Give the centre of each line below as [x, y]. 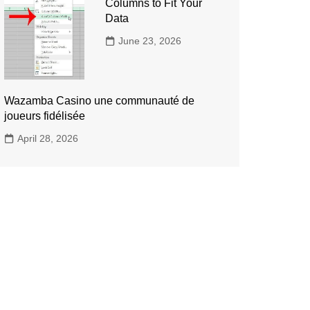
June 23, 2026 [149, 41]
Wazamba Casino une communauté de [99, 101]
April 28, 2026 [48, 139]
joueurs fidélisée [45, 116]
